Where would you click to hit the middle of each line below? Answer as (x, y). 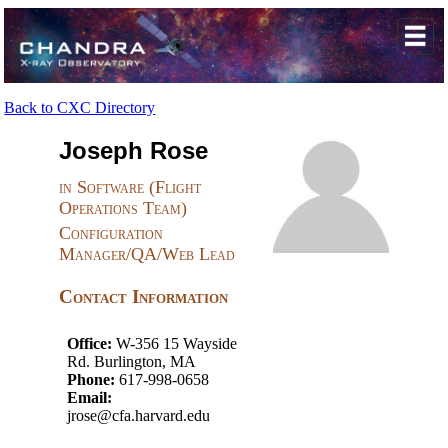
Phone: (91, 379)
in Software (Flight (130, 187)
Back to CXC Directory (80, 108)
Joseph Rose (134, 150)
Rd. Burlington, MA (132, 361)
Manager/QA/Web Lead (147, 253)
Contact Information (144, 296)
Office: (90, 343)
